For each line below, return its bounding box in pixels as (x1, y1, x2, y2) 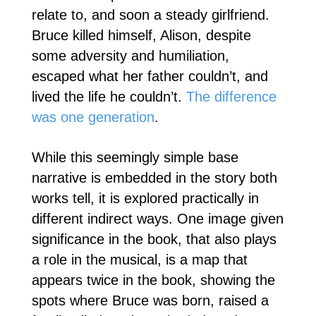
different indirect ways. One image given (31, 210, 284, 226)
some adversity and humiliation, (31, 47, 229, 63)
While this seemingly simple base (31, 149, 238, 165)
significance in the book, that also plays (31, 231, 276, 247)
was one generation (31, 109, 154, 125)
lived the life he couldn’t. (31, 88, 186, 104)
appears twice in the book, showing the (31, 272, 275, 288)
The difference (186, 88, 276, 104)
